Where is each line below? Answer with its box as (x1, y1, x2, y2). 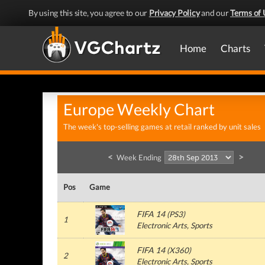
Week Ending (115, 153, 163, 162)
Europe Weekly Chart (63, 100, 215, 119)
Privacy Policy (148, 8, 200, 18)
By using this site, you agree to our (28, 8, 149, 18)
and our (199, 8, 230, 18)
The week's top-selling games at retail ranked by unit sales (63, 122, 261, 131)
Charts (221, 42, 250, 54)
